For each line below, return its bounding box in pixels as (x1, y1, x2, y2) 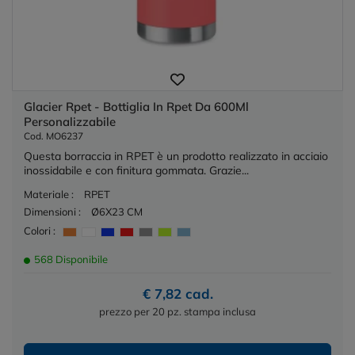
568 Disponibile (32, 252, 108, 265)
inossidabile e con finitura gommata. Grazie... (24, 163, 249, 178)
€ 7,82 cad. (142, 284, 213, 302)
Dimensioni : (24, 205, 81, 219)
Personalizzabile (24, 114, 116, 130)
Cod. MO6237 (24, 130, 83, 143)
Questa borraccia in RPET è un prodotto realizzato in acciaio (24, 149, 328, 164)
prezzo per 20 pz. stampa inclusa (99, 304, 256, 318)
